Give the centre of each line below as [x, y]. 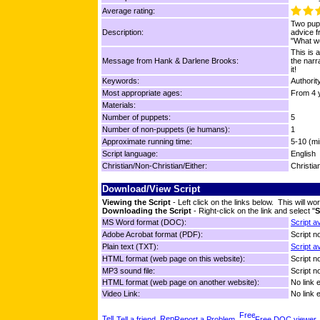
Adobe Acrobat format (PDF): [152, 235]
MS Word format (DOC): [144, 222]
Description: [123, 32]
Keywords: [121, 81]
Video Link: [121, 294]
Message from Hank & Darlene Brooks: [170, 61]
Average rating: [129, 11]
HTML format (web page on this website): [174, 259]
